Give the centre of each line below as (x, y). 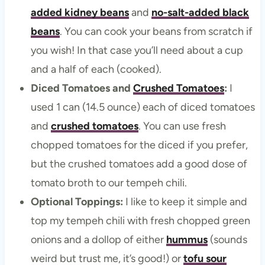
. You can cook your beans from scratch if (156, 32)
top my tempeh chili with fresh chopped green (140, 221)
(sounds (227, 240)
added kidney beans (80, 13)
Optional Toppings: (77, 202)
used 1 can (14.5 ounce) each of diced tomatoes (143, 107)
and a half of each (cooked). (96, 70)
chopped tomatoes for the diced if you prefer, (139, 145)
